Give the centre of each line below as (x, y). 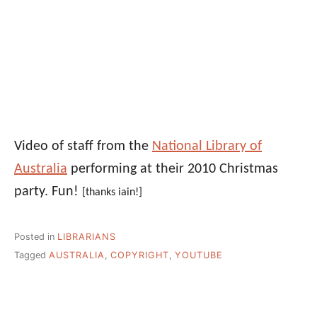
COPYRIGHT (140, 255)
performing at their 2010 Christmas (173, 169)
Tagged (31, 255)
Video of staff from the (83, 146)
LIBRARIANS (87, 236)
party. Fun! (48, 191)
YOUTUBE (199, 255)
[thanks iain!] (112, 192)
